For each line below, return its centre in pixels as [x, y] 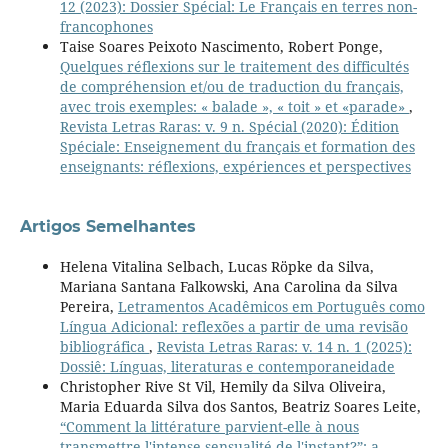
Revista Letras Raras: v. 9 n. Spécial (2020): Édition [229, 126]
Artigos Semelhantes [107, 226]
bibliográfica [104, 346]
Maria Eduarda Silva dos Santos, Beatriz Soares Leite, [240, 406]
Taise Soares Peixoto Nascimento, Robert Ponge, [221, 46]
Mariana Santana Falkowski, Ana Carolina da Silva [228, 286]
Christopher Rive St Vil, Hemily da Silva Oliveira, [222, 386]
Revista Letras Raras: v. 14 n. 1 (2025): [284, 346]
